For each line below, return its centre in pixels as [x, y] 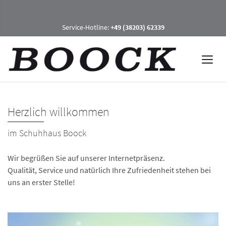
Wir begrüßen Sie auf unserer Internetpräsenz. [86, 158]
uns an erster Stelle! [41, 182]
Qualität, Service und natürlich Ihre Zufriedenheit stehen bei [109, 170]
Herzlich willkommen [59, 112]
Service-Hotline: [86, 27]
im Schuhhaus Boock [47, 133]
